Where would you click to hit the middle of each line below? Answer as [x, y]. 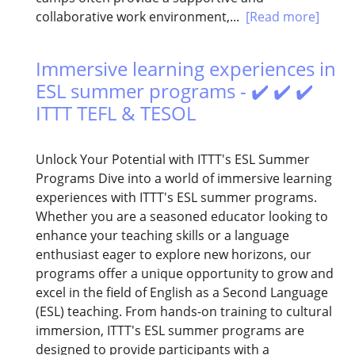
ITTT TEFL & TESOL [116, 113]
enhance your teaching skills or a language [162, 236]
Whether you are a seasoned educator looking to [182, 217]
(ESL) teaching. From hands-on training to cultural [184, 312]
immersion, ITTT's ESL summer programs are [170, 331]
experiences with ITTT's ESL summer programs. [176, 198]
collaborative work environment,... [141, 17]
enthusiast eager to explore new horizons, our [174, 255]
